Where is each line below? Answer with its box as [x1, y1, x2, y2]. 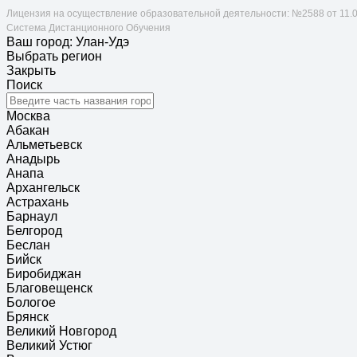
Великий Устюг [6, 339, 92, 352]
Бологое [6, 296, 56, 309]
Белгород [6, 224, 62, 237]
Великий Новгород [6, 324, 116, 338]
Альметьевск [6, 138, 82, 151]
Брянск [6, 310, 49, 324]
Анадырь [6, 152, 60, 166]
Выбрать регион [6, 49, 102, 63]
